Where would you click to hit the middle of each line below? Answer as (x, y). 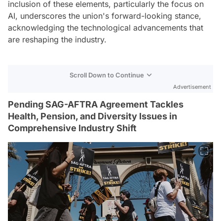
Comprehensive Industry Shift (72, 128)
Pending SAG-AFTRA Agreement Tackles (96, 104)
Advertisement (192, 87)
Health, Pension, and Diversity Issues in (92, 116)
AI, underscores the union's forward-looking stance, (105, 16)
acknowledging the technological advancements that (106, 27)
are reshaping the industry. (57, 39)
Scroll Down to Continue (107, 75)
